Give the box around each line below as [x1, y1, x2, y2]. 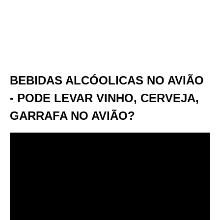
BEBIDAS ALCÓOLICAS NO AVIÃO [10, 74, 204, 87]
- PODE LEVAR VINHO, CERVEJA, [10, 91, 199, 105]
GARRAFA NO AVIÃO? [10, 109, 135, 122]
